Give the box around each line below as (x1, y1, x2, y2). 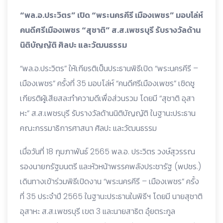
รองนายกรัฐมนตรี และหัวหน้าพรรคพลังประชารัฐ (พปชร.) (20, 160, 201, 172)
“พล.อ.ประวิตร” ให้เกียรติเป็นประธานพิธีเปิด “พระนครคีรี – (20, 62, 198, 74)
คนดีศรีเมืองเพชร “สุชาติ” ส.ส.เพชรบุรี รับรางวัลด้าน (20, 24, 201, 36)
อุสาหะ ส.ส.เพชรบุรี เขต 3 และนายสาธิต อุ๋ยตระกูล (20, 205, 175, 217)
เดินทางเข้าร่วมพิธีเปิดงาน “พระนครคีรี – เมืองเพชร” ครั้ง (20, 175, 199, 187)
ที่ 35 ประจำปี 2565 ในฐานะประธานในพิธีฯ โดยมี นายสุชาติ (20, 190, 203, 202)
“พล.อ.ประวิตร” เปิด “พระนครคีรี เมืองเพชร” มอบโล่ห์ (20, 9, 203, 21)
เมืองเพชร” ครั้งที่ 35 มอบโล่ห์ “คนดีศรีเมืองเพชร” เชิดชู (20, 77, 195, 89)
